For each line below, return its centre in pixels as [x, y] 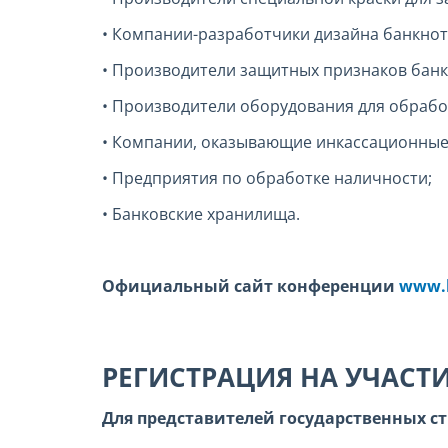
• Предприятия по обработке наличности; [267, 178]
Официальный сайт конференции [250, 286]
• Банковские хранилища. [201, 214]
